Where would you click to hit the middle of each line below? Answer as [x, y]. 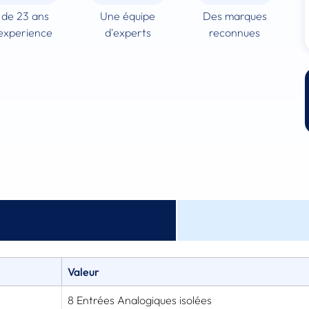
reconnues [235, 32]
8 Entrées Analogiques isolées [140, 300]
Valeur [83, 271]
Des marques [235, 16]
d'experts [128, 32]
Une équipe [128, 16]
